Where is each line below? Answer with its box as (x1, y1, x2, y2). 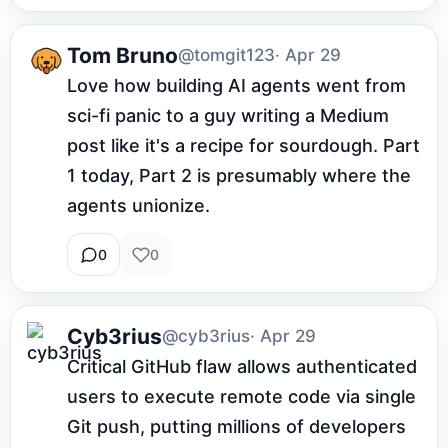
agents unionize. (67, 195, 210, 217)
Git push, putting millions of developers (67, 416, 406, 438)
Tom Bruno (67, 42, 178, 68)
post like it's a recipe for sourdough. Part (67, 135, 420, 157)
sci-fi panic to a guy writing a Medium (67, 105, 389, 127)
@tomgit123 (178, 45, 275, 66)
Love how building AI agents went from (67, 75, 406, 97)
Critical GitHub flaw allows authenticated (67, 356, 417, 378)
